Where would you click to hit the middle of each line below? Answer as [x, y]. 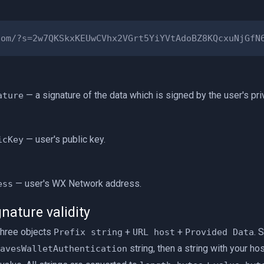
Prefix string [88, 232]
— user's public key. [65, 139]
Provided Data [220, 232]
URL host [154, 232]
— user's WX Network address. [77, 184]
